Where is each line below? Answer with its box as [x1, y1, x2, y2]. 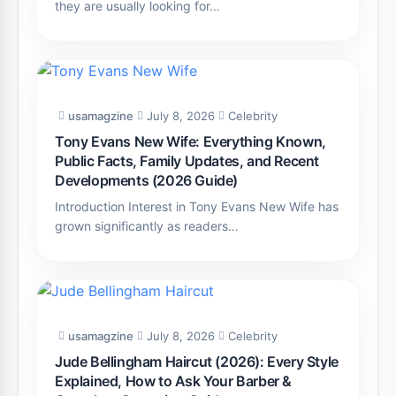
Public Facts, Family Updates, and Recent [55, 152, 320, 171]
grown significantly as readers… [55, 218, 239, 234]
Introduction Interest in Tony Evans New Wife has [55, 199, 339, 215]
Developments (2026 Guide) [55, 171, 239, 190]
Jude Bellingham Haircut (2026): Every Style [55, 353, 339, 371]
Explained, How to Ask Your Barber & [55, 372, 293, 391]
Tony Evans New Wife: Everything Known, [55, 133, 326, 151]
